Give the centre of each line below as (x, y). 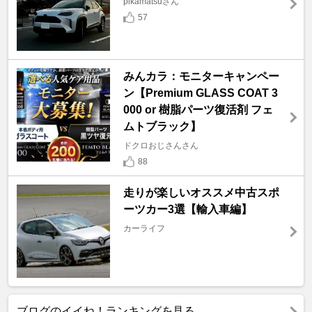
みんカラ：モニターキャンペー (201, 76)
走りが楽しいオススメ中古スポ (201, 193)
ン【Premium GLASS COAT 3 (200, 93)
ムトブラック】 (162, 126)
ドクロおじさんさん (161, 145)
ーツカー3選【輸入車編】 (187, 210)
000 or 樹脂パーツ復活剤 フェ (198, 109)
